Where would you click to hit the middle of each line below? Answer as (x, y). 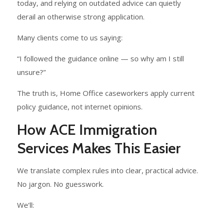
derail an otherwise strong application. (81, 17)
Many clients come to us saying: (70, 38)
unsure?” (31, 72)
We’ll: (26, 205)
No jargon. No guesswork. (60, 184)
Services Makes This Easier (99, 148)
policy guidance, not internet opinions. (80, 107)
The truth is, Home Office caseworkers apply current (106, 93)
